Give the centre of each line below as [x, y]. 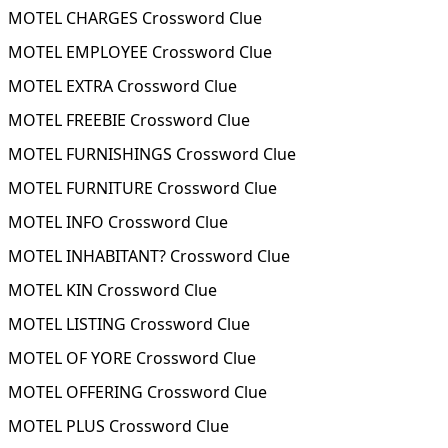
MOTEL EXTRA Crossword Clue [122, 86]
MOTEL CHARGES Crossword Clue [135, 18]
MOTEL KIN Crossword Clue [112, 290]
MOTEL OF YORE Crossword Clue [132, 358]
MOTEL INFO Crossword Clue [118, 222]
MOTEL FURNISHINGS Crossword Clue [152, 154]
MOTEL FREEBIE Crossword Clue [129, 120]
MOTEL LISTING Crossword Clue [129, 324]
